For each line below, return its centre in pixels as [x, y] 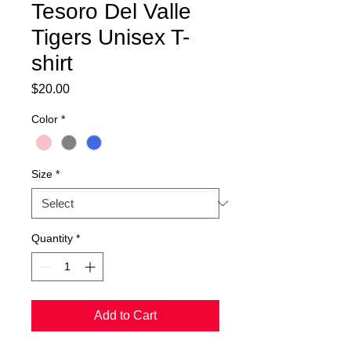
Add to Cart [125, 316]
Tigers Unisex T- [110, 37]
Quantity [52, 239]
